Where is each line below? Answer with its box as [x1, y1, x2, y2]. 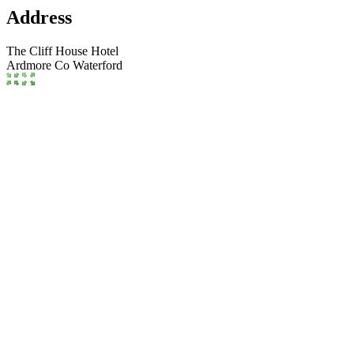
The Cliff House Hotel [6, 43, 119, 58]
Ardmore [6, 58, 51, 72]
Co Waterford [55, 58, 122, 72]
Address [6, 6, 72, 28]
